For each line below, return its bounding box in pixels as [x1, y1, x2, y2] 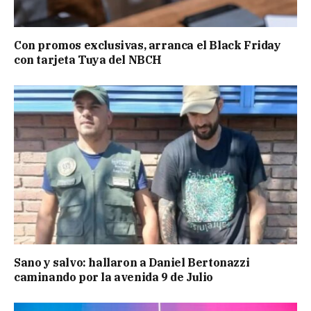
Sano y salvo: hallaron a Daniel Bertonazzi [14, 255, 250, 270]
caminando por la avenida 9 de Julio [14, 270, 214, 285]
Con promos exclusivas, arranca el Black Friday [14, 37, 281, 52]
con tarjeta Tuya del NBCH [14, 52, 162, 67]
